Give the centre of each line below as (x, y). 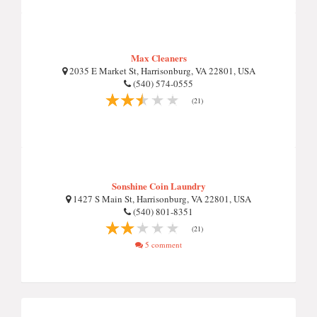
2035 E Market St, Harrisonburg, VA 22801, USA (161, 71)
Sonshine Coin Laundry (158, 186)
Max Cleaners (158, 58)
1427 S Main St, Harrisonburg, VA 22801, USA (161, 199)
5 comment (162, 244)
